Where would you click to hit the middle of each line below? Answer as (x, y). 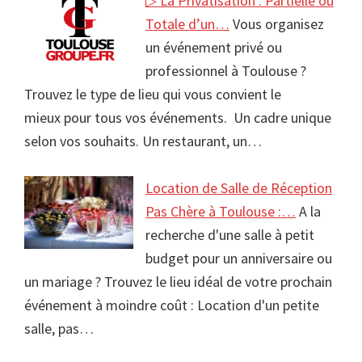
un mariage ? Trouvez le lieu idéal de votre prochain (178, 282)
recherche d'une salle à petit (230, 235)
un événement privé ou (214, 48)
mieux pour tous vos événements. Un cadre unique (178, 118)
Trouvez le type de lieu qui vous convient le (153, 95)
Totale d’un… (187, 24)
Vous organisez (277, 24)
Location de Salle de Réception (239, 188)
